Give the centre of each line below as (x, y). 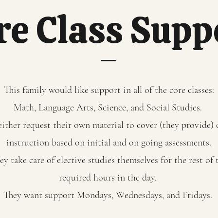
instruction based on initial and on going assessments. (109, 143)
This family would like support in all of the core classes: (109, 90)
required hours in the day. (109, 178)
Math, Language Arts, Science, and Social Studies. (109, 108)
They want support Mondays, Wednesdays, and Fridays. (108, 195)
